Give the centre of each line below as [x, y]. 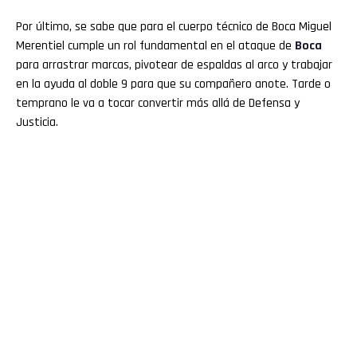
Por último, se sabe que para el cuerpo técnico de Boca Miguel [174, 26]
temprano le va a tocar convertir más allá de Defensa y [158, 103]
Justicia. [37, 122]
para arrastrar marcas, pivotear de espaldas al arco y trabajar [174, 65]
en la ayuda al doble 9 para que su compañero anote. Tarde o [173, 84]
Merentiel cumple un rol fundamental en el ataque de [155, 45]
